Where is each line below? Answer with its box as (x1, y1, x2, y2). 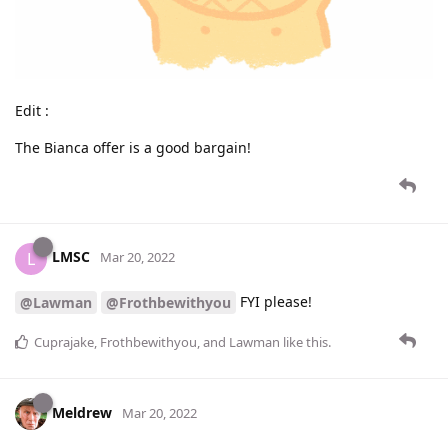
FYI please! (236, 291, 312, 311)
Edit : (15, 100, 49, 120)
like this (280, 333, 328, 352)
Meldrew (52, 403, 112, 423)
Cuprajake (34, 333, 94, 352)
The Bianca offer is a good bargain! (15, 137, 251, 157)
